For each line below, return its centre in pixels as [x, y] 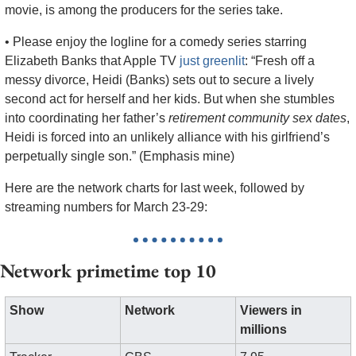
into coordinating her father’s [87, 118]
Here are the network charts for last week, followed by [155, 188]
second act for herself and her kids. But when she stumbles [170, 99]
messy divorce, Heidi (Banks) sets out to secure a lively [159, 79]
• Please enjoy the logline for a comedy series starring [156, 41]
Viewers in [271, 310]
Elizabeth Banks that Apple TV [92, 60]
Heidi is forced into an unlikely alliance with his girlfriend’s [167, 137]
